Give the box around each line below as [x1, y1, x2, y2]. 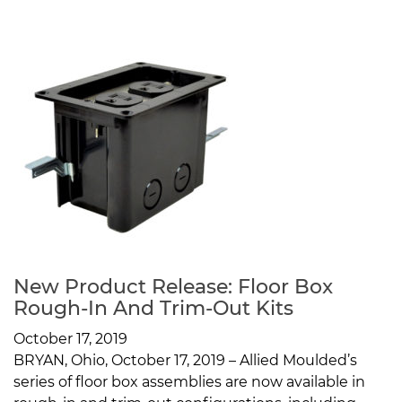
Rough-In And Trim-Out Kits [13, 296, 293, 321]
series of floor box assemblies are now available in [13, 373, 365, 391]
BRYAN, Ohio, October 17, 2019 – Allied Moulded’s [13, 352, 357, 370]
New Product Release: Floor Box [13, 275, 333, 300]
